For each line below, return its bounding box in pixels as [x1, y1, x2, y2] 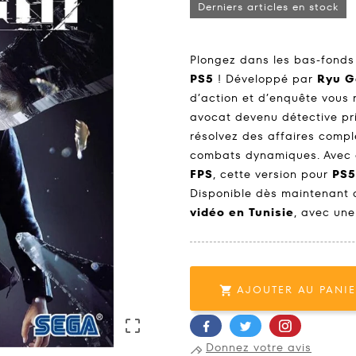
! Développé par [214, 71, 317, 87]
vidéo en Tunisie [190, 204, 294, 221]
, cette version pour [213, 166, 332, 183]
